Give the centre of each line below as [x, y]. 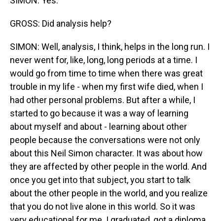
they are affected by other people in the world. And [108, 166]
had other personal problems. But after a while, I [103, 100]
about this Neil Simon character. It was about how [106, 153]
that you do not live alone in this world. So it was [103, 206]
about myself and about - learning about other [98, 127]
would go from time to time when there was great [106, 73]
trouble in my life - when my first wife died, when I [107, 87]
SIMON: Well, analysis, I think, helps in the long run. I [110, 47]
